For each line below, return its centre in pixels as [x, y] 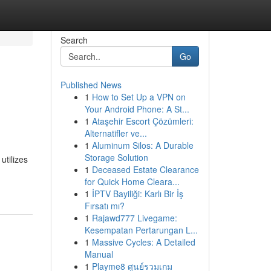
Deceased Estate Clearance [145, 169]
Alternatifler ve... [116, 133]
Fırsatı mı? [104, 206]
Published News [91, 85]
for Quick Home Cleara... [132, 181]
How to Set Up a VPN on [139, 97]
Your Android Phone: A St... [137, 109]
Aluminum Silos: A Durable [142, 145]
